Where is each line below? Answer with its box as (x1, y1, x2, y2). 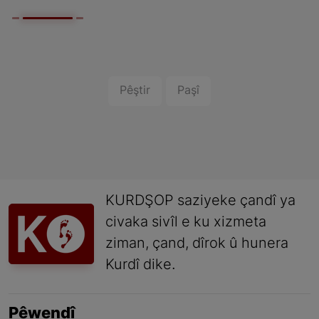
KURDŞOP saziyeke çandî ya (105, 192, 296, 211)
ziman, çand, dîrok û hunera (105, 235, 288, 254)
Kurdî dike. (105, 256, 176, 276)
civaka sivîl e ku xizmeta (105, 214, 266, 233)
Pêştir (119, 83, 150, 98)
